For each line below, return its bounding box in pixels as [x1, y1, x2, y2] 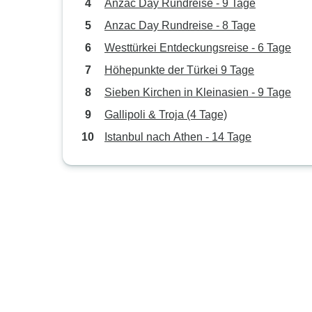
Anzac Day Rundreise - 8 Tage [104, 19, 256, 31]
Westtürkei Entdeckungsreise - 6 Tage [104, 42, 291, 54]
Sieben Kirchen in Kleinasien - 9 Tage [104, 86, 291, 98]
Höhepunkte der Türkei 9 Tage [104, 64, 254, 76]
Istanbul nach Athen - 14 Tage [104, 131, 251, 143]
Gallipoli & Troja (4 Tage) [104, 109, 227, 120]
